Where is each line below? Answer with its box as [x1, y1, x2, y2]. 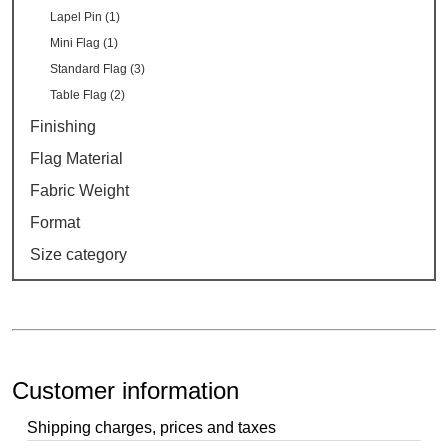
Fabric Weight [30, 182, 130, 200]
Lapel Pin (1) [50, 10, 121, 25]
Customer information [12, 376, 240, 404]
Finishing [30, 118, 97, 136]
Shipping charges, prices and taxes [27, 418, 277, 436]
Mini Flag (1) [50, 36, 119, 51]
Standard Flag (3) [50, 62, 146, 77]
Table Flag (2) [50, 88, 126, 103]
